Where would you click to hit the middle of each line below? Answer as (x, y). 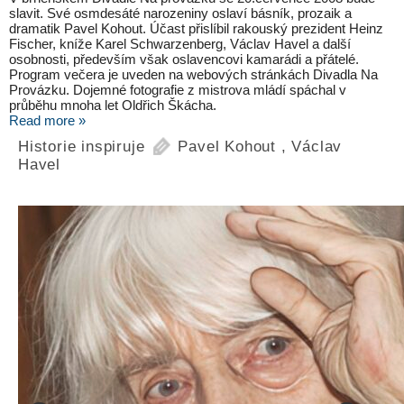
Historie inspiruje (82, 147)
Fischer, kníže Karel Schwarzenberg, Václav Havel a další (180, 44)
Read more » (47, 121)
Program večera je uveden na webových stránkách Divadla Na (193, 75)
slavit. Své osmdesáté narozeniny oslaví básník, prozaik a (180, 14)
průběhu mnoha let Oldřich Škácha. (113, 106)
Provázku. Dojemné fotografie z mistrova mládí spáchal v (178, 90)
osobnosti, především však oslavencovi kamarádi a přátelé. (184, 60)
